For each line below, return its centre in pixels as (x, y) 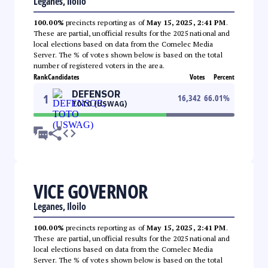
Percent (224, 77)
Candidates (63, 77)
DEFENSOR (96, 94)
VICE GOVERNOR (91, 191)
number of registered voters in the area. (99, 65)
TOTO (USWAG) (99, 103)
